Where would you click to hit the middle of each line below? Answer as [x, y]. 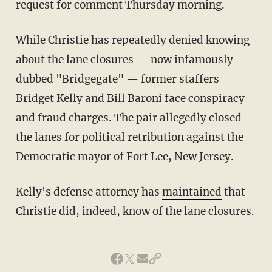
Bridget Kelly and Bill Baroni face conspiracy [130, 99]
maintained [192, 192]
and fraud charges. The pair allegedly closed [128, 118]
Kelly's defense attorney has [89, 192]
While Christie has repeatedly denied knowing [132, 40]
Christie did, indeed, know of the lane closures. [135, 212]
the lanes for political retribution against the [129, 138]
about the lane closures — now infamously [124, 60]
